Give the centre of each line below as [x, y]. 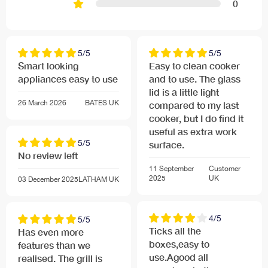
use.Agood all [179, 257]
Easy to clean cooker [194, 66]
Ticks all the [175, 231]
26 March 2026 [42, 103]
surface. [167, 145]
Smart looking [48, 66]
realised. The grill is [60, 258]
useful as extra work [193, 132]
